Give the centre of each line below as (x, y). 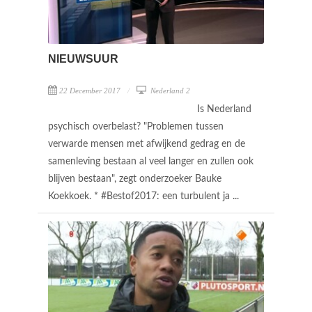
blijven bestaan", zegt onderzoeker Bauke (135, 179)
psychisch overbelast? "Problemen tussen (136, 127)
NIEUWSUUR (83, 59)
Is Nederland (224, 110)
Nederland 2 (169, 91)
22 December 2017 (90, 91)
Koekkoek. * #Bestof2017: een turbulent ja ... (145, 197)
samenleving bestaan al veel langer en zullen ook (151, 162)
